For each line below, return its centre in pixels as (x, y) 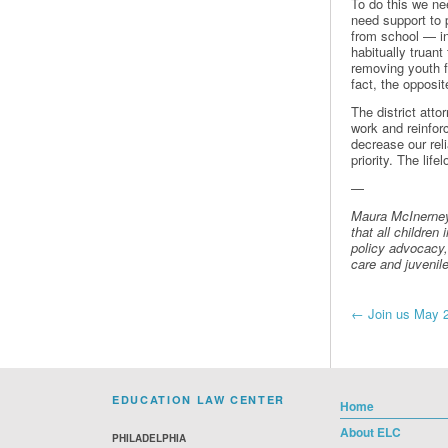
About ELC (370, 431)
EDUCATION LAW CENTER (198, 399)
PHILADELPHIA (149, 437)
